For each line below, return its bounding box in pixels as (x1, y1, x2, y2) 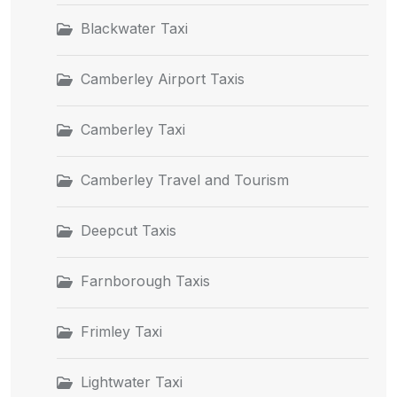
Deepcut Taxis (81, 221, 176, 239)
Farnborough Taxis (81, 271, 210, 290)
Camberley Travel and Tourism (81, 170, 289, 189)
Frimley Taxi (81, 322, 162, 340)
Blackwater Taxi (81, 19, 188, 37)
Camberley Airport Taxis (81, 69, 245, 88)
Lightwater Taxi (81, 372, 183, 391)
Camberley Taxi (81, 120, 185, 138)
